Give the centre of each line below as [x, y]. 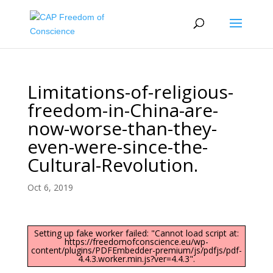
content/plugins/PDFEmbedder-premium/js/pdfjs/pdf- [136, 250]
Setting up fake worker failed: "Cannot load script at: [136, 233]
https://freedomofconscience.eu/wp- [136, 242]
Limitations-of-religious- [130, 92]
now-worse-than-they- [122, 128]
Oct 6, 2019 [50, 187]
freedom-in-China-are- [122, 110]
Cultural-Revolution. [112, 165]
